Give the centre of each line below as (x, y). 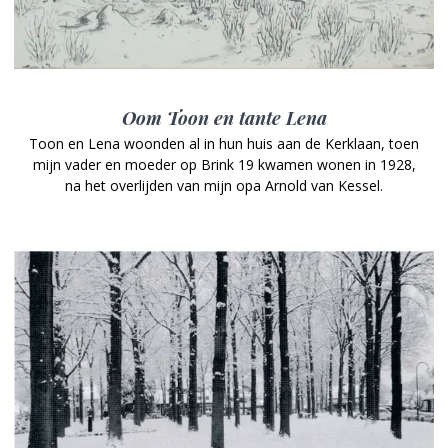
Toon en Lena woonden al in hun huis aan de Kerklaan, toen (224, 144)
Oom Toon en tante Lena (224, 118)
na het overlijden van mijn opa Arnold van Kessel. (224, 186)
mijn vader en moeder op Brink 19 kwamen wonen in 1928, (224, 165)
